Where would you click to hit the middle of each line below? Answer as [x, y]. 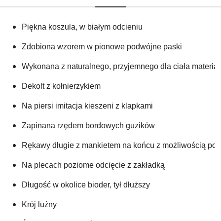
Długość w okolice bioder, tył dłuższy [86, 184]
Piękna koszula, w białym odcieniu [82, 27]
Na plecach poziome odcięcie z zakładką [93, 165]
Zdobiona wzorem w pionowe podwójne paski [102, 46]
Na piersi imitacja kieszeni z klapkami [87, 106]
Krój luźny [39, 204]
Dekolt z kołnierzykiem [61, 86]
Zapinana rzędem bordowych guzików [88, 125]
